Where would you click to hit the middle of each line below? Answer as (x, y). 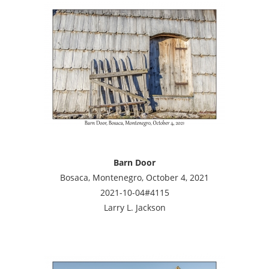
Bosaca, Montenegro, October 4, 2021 (134, 177)
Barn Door (134, 162)
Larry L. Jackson (134, 207)
